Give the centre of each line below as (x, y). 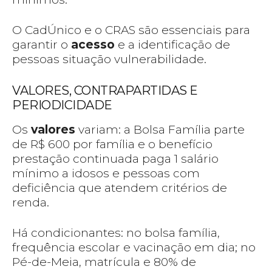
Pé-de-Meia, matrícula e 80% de (104, 262)
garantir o (42, 45)
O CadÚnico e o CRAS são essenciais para (131, 30)
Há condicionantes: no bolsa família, (116, 233)
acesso (93, 45)
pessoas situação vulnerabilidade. (109, 59)
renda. (31, 203)
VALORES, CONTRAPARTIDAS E (105, 91)
